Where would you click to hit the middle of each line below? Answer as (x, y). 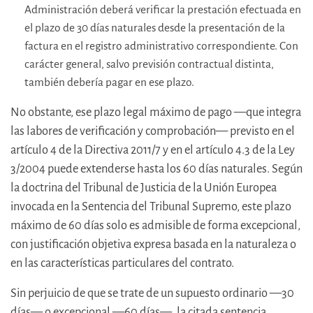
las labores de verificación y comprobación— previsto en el (153, 131)
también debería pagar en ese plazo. (109, 82)
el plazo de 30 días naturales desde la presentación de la (155, 28)
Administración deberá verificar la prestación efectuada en (163, 10)
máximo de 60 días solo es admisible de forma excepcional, (155, 226)
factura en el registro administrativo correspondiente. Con (161, 46)
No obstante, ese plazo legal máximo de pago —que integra (156, 112)
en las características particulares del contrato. (122, 263)
